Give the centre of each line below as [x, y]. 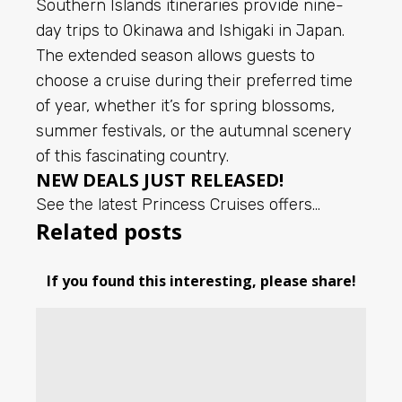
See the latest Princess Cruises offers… [178, 205]
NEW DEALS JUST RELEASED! [160, 180]
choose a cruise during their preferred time [194, 81]
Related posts [109, 231]
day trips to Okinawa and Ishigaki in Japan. [190, 31]
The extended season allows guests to [175, 56]
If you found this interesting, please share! [201, 281]
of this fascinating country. [132, 156]
